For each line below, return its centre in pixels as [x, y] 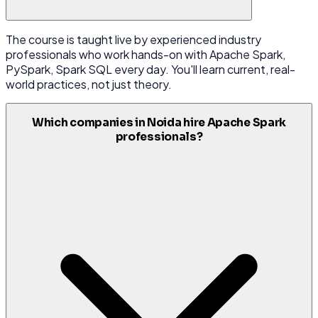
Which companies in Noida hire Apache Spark [159, 123]
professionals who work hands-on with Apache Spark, [146, 54]
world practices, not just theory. [89, 84]
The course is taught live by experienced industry [133, 39]
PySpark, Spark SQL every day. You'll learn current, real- [150, 69]
